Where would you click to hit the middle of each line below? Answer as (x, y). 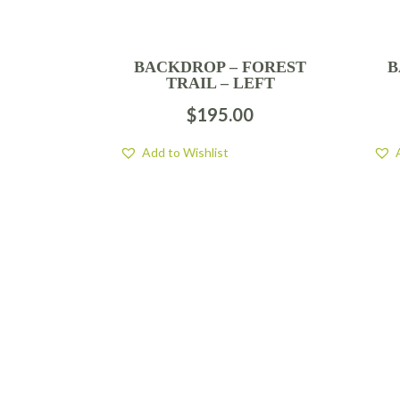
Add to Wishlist (186, 153)
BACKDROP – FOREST (221, 67)
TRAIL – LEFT (220, 83)
